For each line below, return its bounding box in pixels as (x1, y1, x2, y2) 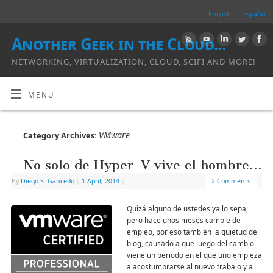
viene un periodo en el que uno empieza (126, 250, 262, 260)
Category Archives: (23, 130, 99, 141)
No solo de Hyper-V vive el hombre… (23, 157, 262, 172)
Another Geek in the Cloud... (12, 33, 226, 55)
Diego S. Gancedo (20, 176, 74, 185)
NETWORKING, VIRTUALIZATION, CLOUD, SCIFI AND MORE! (12, 56, 256, 67)
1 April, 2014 (81, 176, 119, 185)
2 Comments (211, 176, 250, 185)
